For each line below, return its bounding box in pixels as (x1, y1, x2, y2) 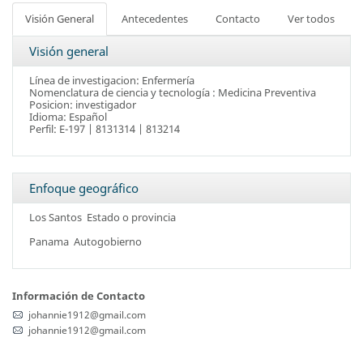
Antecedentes (122, 11, 188, 26)
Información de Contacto (12, 288, 145, 303)
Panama (29, 234, 69, 249)
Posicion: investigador (29, 97, 136, 112)
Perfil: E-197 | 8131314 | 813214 (29, 122, 180, 136)
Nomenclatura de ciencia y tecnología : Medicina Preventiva (29, 85, 316, 100)
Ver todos (288, 11, 335, 26)
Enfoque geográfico (29, 180, 139, 196)
